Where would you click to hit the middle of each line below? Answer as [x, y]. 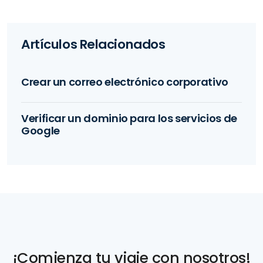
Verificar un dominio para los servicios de [129, 119]
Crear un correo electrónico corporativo [125, 82]
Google [41, 131]
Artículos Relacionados [93, 45]
